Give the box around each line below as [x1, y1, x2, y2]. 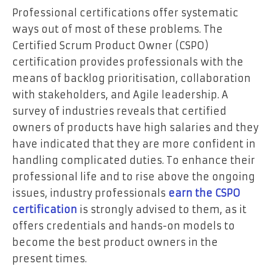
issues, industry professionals [12, 186, 168, 199]
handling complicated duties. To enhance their [12, 154, 255, 166]
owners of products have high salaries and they [12, 121, 259, 134]
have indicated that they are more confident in [12, 137, 256, 150]
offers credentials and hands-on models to [12, 219, 235, 232]
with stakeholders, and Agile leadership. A [12, 88, 228, 101]
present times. [12, 252, 87, 265]
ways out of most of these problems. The [12, 22, 223, 35]
